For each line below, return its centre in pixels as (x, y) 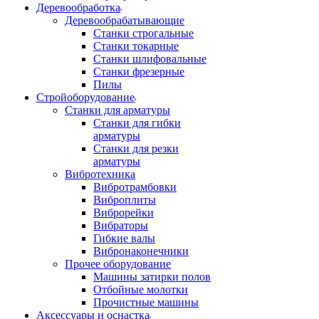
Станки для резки (136, 148)
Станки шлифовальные (150, 59)
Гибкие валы (124, 238)
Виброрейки (124, 213)
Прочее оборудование (118, 264)
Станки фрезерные (139, 72)
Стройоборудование (85, 97)
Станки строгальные (143, 33)
